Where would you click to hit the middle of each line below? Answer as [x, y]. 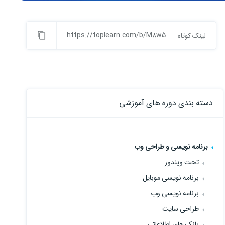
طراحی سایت [181, 209]
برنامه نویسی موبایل [171, 178]
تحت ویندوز [182, 162]
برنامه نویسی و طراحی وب [171, 147]
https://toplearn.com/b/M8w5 [116, 35]
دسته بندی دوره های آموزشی [166, 103]
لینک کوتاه [192, 36]
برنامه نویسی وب [175, 193]
